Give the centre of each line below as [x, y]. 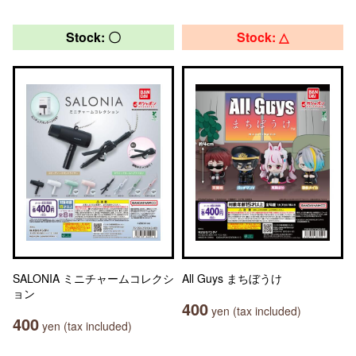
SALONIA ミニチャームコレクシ [93, 278]
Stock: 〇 [93, 37]
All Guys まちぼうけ [232, 278]
